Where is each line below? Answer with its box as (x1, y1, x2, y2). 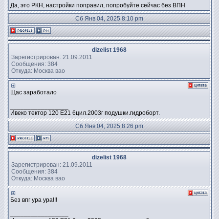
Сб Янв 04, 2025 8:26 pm (75, 123, 143, 130)
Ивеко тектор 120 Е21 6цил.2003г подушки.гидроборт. (10, 109, 160, 116)
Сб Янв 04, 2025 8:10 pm (75, 15, 143, 22)
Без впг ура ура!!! (10, 197, 57, 203)
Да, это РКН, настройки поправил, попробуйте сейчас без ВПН (10, 2, 185, 9)
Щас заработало (10, 89, 57, 96)
